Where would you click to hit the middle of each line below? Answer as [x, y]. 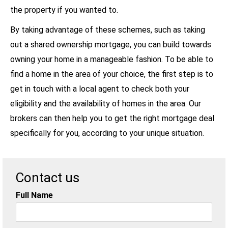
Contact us [47, 178]
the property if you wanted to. [64, 10]
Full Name [34, 195]
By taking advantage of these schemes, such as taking [108, 30]
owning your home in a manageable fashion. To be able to [112, 59]
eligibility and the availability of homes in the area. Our [106, 104]
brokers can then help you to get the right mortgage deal [112, 118]
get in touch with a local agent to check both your [100, 89]
